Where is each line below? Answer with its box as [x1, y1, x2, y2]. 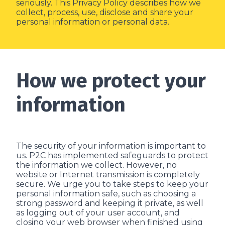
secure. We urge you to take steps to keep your [16, 179, 208, 189]
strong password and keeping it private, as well [16, 198, 203, 208]
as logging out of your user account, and [16, 208, 180, 217]
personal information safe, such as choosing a [16, 189, 196, 198]
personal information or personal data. [16, 17, 169, 27]
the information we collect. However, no [16, 160, 177, 170]
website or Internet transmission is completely [16, 170, 200, 179]
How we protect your [16, 69, 206, 93]
